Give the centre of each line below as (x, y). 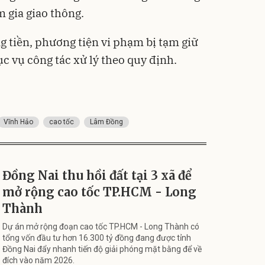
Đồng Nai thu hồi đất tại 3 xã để (97, 175)
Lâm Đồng (106, 122)
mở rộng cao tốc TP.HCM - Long (99, 192)
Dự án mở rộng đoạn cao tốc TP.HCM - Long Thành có (101, 226)
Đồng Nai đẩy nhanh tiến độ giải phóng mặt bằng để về (102, 249)
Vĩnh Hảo (18, 122)
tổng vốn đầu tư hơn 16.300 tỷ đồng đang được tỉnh (97, 237)
